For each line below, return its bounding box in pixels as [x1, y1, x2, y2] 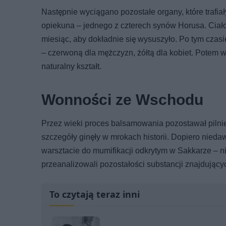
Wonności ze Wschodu [41, 90, 203, 108]
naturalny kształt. [41, 61, 101, 71]
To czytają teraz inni [49, 188, 140, 200]
